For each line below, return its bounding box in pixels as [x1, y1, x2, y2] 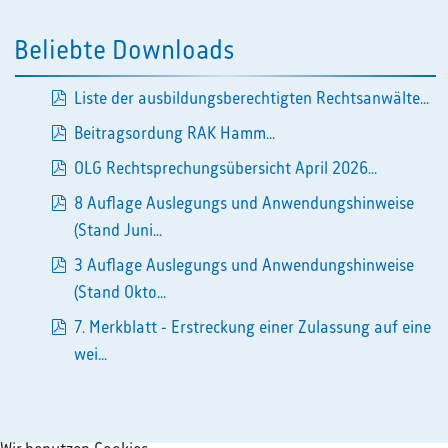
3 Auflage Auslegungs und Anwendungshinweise [73, 256, 414, 275]
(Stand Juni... [73, 221, 162, 240]
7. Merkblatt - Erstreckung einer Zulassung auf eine [73, 318, 431, 337]
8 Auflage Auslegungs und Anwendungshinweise [73, 194, 414, 213]
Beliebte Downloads [13, 37, 235, 66]
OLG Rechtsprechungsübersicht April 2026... [73, 159, 377, 178]
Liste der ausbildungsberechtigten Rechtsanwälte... [73, 89, 429, 108]
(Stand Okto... [73, 283, 166, 302]
